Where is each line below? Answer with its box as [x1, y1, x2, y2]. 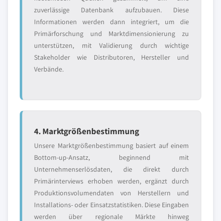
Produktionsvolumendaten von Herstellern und [34, 188, 189, 197]
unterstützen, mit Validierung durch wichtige [34, 41, 189, 50]
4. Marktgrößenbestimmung [34, 125, 139, 137]
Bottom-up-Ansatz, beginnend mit [34, 153, 189, 162]
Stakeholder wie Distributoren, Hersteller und [34, 53, 189, 62]
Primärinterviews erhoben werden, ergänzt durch [34, 177, 189, 185]
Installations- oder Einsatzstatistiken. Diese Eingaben [34, 200, 189, 209]
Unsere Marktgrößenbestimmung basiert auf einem [34, 141, 189, 150]
